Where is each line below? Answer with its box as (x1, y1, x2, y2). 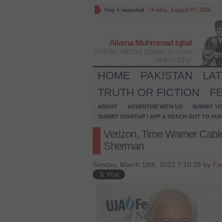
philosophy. (156, 55, 192, 64)
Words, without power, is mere (94, 47, 192, 56)
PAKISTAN (140, 69, 193, 82)
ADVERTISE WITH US (127, 104, 182, 110)
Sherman (104, 140, 144, 152)
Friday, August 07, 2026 (151, 5, 211, 14)
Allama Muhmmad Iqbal (109, 38, 192, 48)
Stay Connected (105, 5, 144, 14)
